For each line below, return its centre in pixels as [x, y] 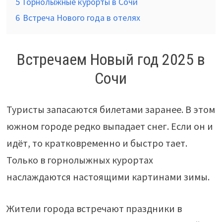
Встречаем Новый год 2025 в [111, 60]
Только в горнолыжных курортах [80, 160]
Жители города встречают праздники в [94, 208]
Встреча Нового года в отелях [81, 18]
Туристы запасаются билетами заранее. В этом [111, 109]
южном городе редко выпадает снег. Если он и [110, 126]
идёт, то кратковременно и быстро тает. [97, 143]
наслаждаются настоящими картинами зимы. [108, 176]
